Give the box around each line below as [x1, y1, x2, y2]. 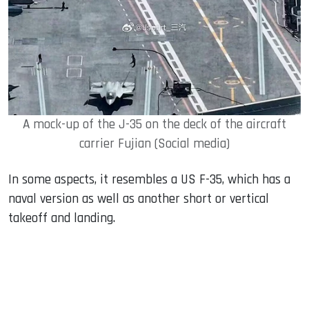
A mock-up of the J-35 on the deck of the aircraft [23, 115, 286, 133]
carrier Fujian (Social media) [79, 134, 230, 152]
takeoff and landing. [8, 209, 115, 227]
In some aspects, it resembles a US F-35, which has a [8, 170, 290, 188]
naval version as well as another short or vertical [8, 190, 269, 208]
